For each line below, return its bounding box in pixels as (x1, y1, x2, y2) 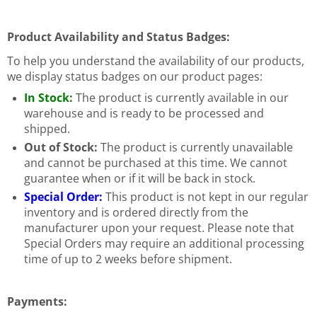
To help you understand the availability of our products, (7, 52, 304, 69)
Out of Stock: (24, 139, 98, 155)
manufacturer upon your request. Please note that (24, 219, 294, 236)
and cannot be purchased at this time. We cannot (24, 154, 287, 171)
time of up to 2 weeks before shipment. (24, 250, 232, 267)
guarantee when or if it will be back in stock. (24, 170, 255, 186)
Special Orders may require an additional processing (24, 235, 304, 251)
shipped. (24, 120, 70, 137)
